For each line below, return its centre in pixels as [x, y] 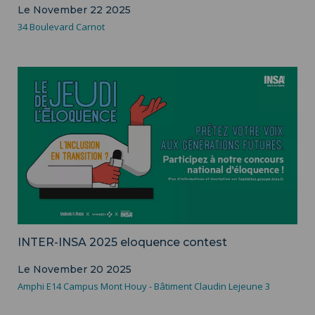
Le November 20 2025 [75, 269]
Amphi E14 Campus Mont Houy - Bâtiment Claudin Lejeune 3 [144, 286]
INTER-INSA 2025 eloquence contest [122, 242]
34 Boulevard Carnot [61, 26]
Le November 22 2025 [74, 9]
